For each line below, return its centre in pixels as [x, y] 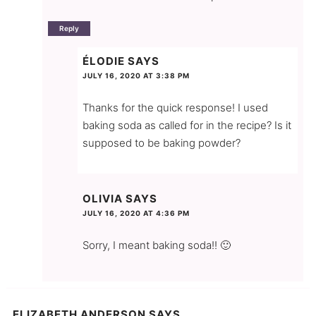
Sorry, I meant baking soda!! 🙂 [156, 245]
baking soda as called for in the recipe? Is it [187, 125]
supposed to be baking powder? [161, 142]
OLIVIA [102, 198]
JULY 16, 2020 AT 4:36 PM [136, 213]
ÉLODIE [103, 61]
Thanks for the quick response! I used [175, 107]
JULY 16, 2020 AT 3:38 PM [136, 75]
